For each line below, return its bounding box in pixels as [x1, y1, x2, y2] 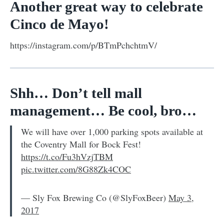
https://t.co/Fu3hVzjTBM [21, 150, 113, 162]
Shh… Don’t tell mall [10, 84, 142, 101]
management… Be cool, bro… [10, 102, 196, 118]
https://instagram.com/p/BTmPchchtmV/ [10, 38, 157, 51]
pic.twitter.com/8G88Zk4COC [21, 162, 131, 175]
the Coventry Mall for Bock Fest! [21, 137, 141, 150]
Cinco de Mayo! [10, 15, 109, 32]
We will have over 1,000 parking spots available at [21, 125, 203, 137]
